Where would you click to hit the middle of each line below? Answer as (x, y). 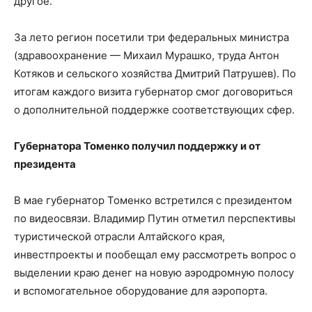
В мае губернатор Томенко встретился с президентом (153, 200)
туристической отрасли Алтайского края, (119, 236)
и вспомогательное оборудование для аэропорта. (141, 291)
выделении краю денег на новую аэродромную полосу (154, 273)
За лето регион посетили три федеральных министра (151, 37)
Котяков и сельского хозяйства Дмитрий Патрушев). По (155, 73)
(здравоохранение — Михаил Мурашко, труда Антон (147, 55)
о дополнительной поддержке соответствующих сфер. (154, 110)
